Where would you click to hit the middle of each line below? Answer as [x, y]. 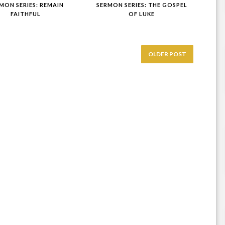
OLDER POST [167, 54]
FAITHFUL [26, 14]
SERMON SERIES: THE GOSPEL [142, 5]
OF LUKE [142, 14]
